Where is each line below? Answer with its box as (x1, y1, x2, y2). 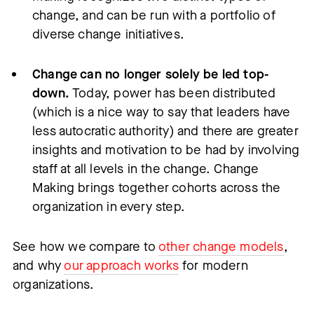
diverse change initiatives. (32, 25, 184, 43)
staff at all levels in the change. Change (32, 160, 259, 177)
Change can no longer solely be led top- (32, 65, 270, 83)
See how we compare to (13, 238, 159, 255)
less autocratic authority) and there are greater (32, 122, 299, 139)
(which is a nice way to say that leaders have (32, 103, 291, 121)
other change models (158, 238, 284, 255)
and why (13, 257, 64, 274)
